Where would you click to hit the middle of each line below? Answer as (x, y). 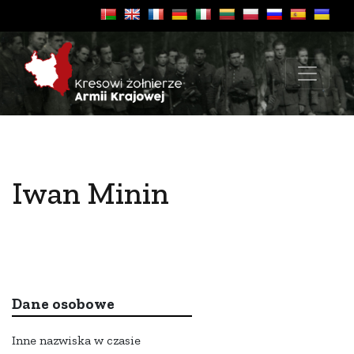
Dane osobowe (63, 304)
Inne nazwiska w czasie (76, 341)
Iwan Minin (90, 193)
